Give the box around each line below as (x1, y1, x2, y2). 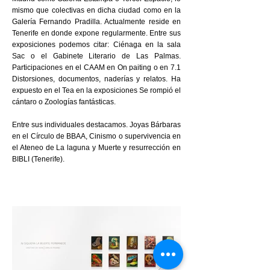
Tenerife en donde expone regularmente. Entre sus (12, 29, 181, 37)
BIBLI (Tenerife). (12, 155, 64, 163)
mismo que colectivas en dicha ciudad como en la (12, 6, 181, 14)
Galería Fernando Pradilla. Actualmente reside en (12, 17, 181, 26)
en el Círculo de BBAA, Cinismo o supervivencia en (12, 132, 181, 140)
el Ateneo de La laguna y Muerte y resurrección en (12, 143, 181, 152)
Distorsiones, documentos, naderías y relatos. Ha (12, 75, 181, 83)
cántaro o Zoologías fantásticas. (12, 98, 116, 106)
